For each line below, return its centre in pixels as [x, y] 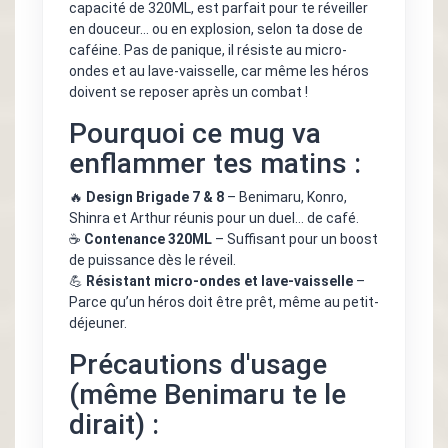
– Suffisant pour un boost [295, 239]
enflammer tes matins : [215, 164]
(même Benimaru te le [207, 395]
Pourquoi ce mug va [195, 134]
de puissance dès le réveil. [152, 260]
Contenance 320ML [148, 239]
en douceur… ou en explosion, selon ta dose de [216, 29]
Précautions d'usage [198, 365]
